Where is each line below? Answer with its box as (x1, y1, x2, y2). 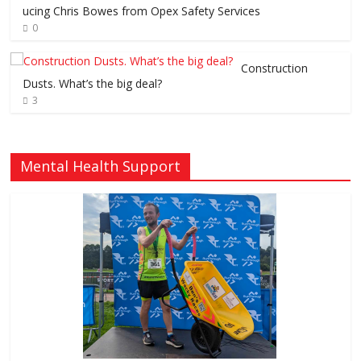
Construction (241, 60, 309, 77)
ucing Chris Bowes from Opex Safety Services (23, 3, 261, 19)
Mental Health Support (20, 156, 181, 176)
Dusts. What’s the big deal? (23, 76, 163, 92)
